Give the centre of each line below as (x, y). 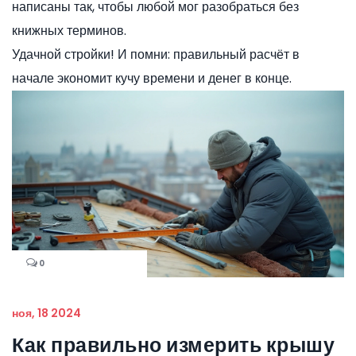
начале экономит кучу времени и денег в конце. (152, 78)
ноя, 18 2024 (46, 313)
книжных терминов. (69, 31)
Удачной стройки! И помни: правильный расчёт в (156, 54)
